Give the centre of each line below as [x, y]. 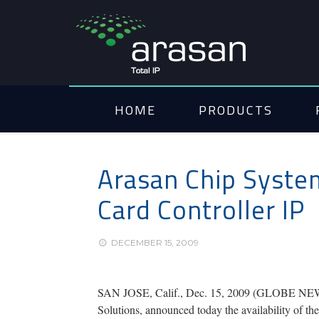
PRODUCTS [236, 110]
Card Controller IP [201, 209]
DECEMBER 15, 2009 [155, 242]
